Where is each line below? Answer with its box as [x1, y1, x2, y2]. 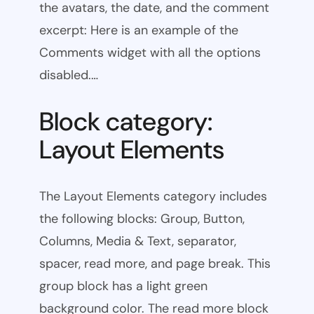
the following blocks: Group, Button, [39, 210, 245, 228]
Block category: [39, 104, 212, 138]
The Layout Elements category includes [39, 188, 267, 205]
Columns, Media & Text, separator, [39, 233, 236, 250]
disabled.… [39, 67, 98, 84]
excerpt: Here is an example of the [39, 22, 238, 39]
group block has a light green [39, 278, 207, 295]
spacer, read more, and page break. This [39, 255, 271, 273]
